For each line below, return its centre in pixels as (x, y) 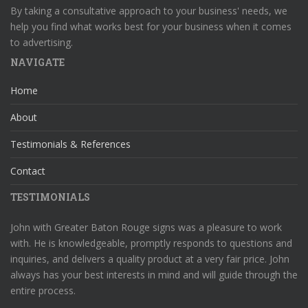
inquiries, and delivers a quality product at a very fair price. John (150, 259)
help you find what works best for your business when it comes (151, 26)
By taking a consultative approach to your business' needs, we (149, 11)
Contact (28, 171)
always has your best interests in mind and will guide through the (154, 275)
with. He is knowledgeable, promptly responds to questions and (151, 243)
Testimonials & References (70, 144)
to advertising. (42, 42)
